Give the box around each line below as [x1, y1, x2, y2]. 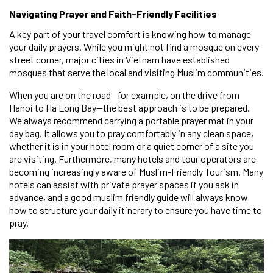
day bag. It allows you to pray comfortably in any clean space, [9, 127, 253, 139]
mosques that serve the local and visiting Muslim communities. [9, 66, 264, 78]
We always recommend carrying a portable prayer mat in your [9, 114, 253, 126]
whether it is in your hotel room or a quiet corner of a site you [9, 140, 254, 152]
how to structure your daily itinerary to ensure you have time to [9, 204, 262, 216]
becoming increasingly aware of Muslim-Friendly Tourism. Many [9, 165, 263, 177]
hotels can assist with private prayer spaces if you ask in [9, 178, 239, 190]
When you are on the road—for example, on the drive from [9, 88, 239, 101]
